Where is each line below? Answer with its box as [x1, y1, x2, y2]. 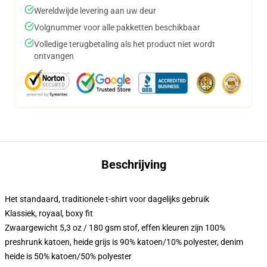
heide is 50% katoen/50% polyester [5, 252, 132, 261]
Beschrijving [101, 157, 166, 172]
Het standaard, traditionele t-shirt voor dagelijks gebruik [5, 194, 209, 204]
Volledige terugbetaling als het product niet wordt [34, 39, 215, 49]
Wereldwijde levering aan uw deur [34, 6, 156, 15]
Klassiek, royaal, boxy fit [5, 209, 93, 218]
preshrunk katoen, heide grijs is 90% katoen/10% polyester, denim [5, 237, 243, 247]
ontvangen [34, 51, 74, 61]
